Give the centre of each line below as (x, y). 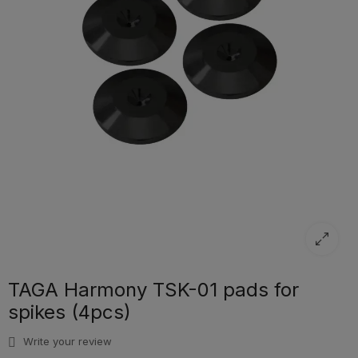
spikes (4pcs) (70, 312)
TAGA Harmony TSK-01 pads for (153, 290)
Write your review (66, 342)
